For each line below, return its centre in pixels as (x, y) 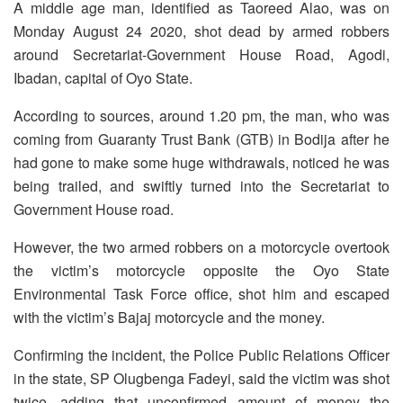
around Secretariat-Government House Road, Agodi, (201, 55)
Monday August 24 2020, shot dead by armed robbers (201, 31)
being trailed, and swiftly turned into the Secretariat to (201, 186)
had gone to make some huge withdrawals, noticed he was (201, 163)
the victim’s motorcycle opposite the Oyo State (201, 271)
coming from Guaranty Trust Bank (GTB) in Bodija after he (201, 139)
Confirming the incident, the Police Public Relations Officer (201, 355)
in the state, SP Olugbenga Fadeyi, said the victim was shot (201, 379)
